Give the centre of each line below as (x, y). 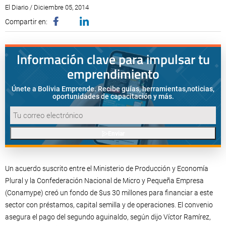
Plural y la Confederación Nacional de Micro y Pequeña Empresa (104, 181)
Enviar (116, 134)
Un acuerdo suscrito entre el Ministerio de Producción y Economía (107, 168)
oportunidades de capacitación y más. (113, 96)
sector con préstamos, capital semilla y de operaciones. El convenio (109, 205)
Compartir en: (26, 22)
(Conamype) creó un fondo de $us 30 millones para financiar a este (109, 193)
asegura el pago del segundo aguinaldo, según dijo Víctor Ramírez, (108, 217)
